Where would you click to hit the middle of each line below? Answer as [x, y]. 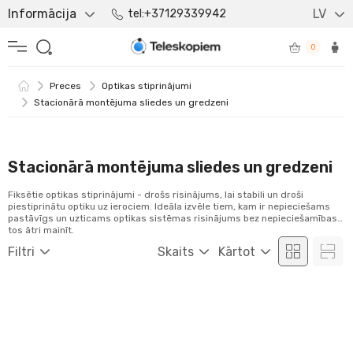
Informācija [42, 14]
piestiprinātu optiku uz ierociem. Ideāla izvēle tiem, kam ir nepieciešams [169, 206]
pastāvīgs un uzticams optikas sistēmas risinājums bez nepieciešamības [173, 218]
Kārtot [237, 251]
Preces [65, 86]
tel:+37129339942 [177, 13]
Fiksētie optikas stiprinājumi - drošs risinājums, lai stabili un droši [156, 195]
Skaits [176, 251]
